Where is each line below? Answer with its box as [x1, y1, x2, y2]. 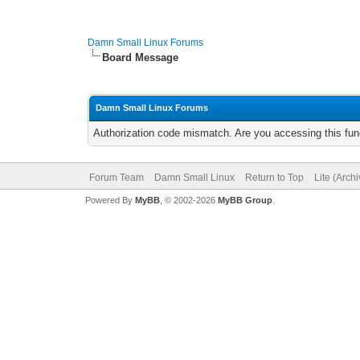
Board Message [102, 51, 179, 63]
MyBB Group [217, 195, 272, 205]
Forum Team [88, 172, 144, 183]
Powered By [84, 195, 135, 205]
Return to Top [244, 172, 304, 183]
